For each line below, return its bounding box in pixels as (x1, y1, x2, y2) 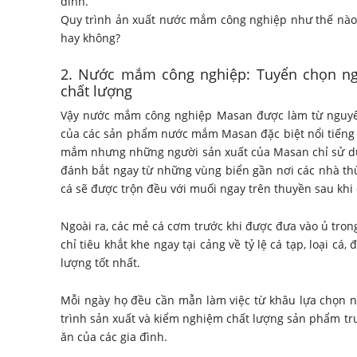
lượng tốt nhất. (61, 254, 140, 270)
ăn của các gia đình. (61, 328, 167, 344)
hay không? (61, 29, 120, 45)
